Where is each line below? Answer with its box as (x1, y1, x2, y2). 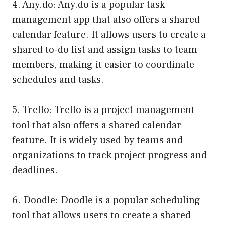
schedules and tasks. (12, 73, 104, 87)
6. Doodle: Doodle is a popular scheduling (12, 194, 200, 207)
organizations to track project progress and (12, 149, 207, 162)
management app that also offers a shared (12, 13, 200, 27)
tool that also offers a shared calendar (12, 119, 181, 132)
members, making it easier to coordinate (12, 58, 194, 72)
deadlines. (12, 164, 58, 177)
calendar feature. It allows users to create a (12, 28, 206, 42)
